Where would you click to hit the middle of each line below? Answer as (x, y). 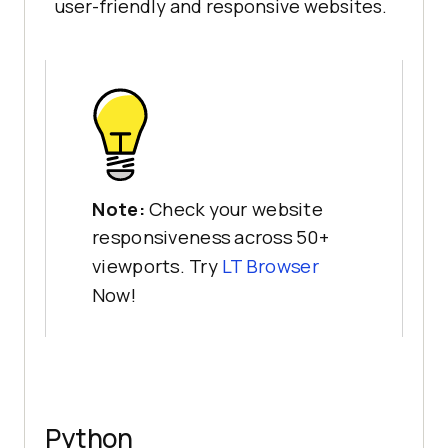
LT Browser (270, 266)
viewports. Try (157, 266)
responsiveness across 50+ (211, 238)
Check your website (235, 209)
